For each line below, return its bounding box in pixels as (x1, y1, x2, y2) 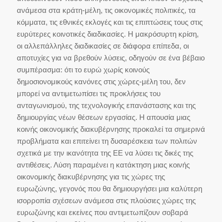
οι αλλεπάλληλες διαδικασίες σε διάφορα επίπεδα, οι (16, 41, 189, 50)
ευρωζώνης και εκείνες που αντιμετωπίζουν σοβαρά (16, 208, 188, 217)
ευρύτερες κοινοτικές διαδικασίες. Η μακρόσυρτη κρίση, (16, 29, 199, 38)
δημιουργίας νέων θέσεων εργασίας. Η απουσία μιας (16, 112, 190, 121)
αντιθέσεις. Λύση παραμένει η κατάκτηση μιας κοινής (16, 160, 190, 169)
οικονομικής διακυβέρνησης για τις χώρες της (16, 172, 165, 181)
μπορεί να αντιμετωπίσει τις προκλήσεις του (16, 89, 161, 98)
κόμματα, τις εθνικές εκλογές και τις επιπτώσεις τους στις (16, 17, 203, 26)
